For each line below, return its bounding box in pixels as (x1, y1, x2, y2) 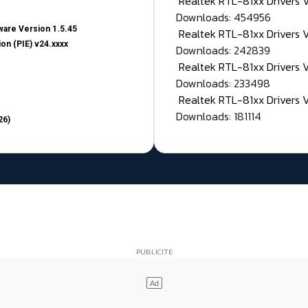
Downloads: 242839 (176, 42, 270, 59)
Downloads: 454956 (176, 9, 271, 26)
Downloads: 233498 (176, 75, 270, 92)
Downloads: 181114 (176, 108, 261, 125)
